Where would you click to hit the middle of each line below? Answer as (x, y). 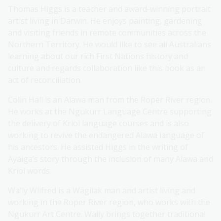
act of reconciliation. (45, 80)
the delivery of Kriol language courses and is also (98, 124)
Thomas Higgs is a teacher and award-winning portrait (109, 9)
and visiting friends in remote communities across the (107, 33)
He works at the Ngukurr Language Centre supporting (110, 112)
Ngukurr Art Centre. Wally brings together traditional (107, 214)
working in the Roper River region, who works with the (109, 203)
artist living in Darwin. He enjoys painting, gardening (105, 21)
